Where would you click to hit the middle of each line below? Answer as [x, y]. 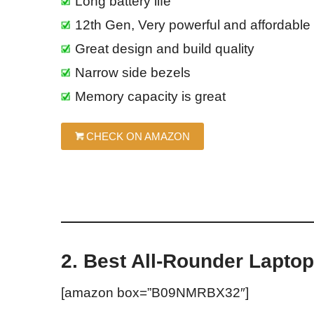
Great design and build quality [165, 48]
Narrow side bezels [133, 72]
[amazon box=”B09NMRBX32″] [155, 292]
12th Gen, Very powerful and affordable [193, 25]
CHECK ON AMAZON [138, 136]
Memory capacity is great [150, 96]
